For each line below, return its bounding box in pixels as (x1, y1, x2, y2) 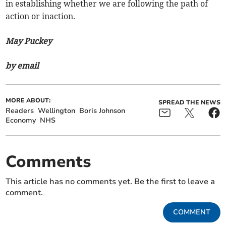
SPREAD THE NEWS (158, 98, 220, 106)
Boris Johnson (79, 105, 126, 116)
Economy (6, 115, 36, 125)
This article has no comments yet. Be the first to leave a (6, 176, 215, 187)
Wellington (38, 105, 76, 116)
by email (6, 60, 39, 71)
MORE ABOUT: (6, 96, 51, 104)
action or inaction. (6, 11, 76, 21)
